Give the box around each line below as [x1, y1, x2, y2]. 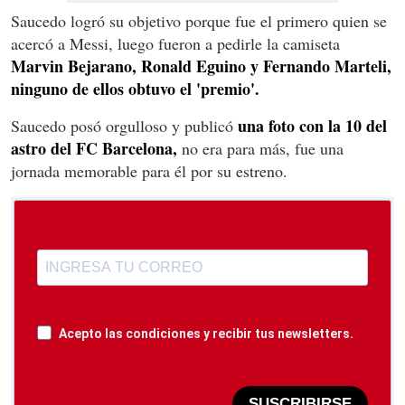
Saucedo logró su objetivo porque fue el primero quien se [11, 9, 387, 32]
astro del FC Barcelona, [11, 136, 177, 160]
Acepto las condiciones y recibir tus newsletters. [59, 325, 353, 341]
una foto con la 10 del [233, 113, 387, 137]
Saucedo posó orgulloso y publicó [11, 114, 233, 137]
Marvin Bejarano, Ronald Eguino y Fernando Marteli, [11, 53, 391, 78]
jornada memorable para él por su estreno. [11, 159, 287, 182]
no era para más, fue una [177, 137, 344, 159]
